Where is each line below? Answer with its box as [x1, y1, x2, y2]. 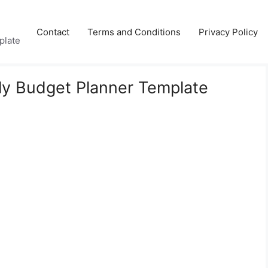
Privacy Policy [199, 26, 258, 38]
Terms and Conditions [87, 26, 181, 38]
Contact [36, 26, 69, 38]
